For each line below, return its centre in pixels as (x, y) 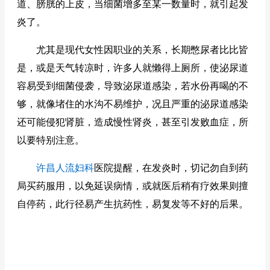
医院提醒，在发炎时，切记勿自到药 (171, 168)
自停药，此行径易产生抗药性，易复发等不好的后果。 (133, 204)
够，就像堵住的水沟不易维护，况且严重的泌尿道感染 (133, 104)
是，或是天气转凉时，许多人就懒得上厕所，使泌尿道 (133, 68)
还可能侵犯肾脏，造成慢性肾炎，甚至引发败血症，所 (133, 122)
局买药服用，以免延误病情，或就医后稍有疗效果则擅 (133, 186)
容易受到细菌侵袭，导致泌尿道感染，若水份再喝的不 (133, 86)
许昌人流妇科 (65, 168)
